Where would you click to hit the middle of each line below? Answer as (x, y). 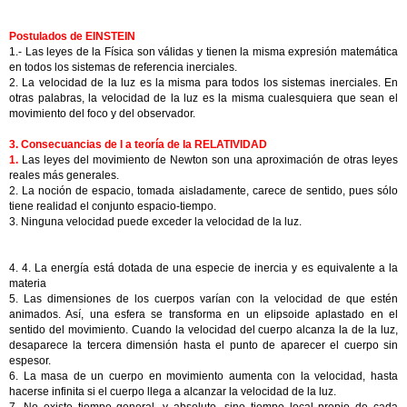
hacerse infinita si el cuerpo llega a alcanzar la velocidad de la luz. (173, 392)
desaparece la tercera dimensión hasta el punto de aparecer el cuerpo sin (203, 345)
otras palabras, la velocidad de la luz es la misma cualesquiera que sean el (203, 98)
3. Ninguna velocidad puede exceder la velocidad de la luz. (155, 222)
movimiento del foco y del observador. (102, 114)
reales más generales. (64, 175)
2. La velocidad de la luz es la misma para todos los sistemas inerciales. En (203, 83)
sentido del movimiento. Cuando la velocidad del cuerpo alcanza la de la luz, (203, 330)
